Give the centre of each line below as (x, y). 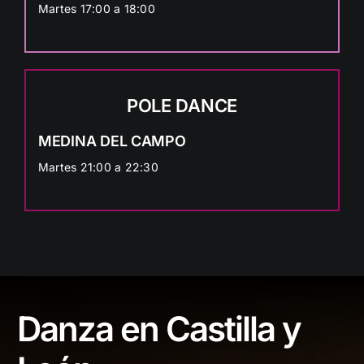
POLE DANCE (182, 105)
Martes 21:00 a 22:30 (98, 167)
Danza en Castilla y (159, 328)
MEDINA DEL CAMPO (112, 141)
